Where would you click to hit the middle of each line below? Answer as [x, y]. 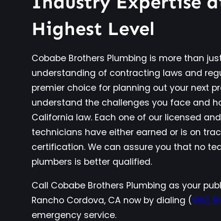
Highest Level [93, 29]
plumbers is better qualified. [92, 162]
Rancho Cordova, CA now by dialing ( [112, 200]
